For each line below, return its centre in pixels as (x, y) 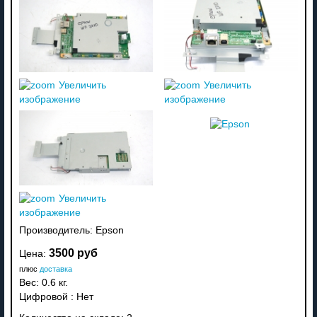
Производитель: (57, 230)
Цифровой (43, 296)
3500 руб (73, 253)
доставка (56, 269)
